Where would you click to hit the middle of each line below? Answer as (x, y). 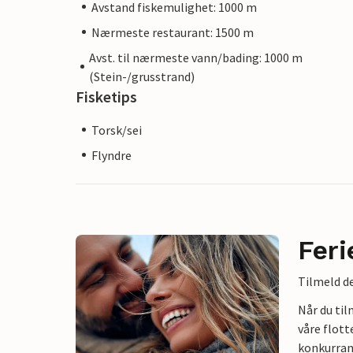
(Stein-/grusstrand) (142, 76)
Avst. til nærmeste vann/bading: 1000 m (196, 57)
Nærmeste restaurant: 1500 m (173, 32)
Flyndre (111, 155)
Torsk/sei (117, 130)
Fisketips (106, 96)
